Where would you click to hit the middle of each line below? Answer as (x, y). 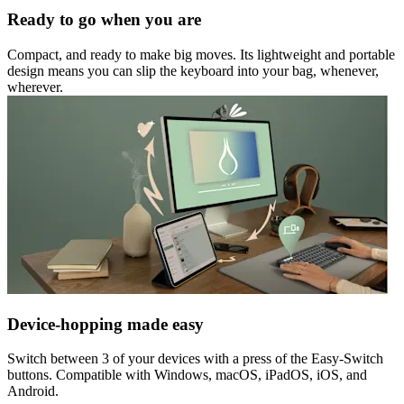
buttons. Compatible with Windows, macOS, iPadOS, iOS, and (187, 375)
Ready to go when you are (104, 20)
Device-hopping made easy (106, 324)
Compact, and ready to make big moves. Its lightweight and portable (201, 55)
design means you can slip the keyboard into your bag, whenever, (193, 71)
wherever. (35, 87)
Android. (33, 391)
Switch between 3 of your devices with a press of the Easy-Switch (195, 359)
